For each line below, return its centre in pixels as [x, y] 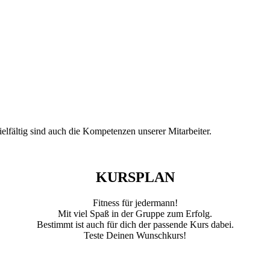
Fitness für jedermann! [135, 202]
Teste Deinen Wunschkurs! [135, 235]
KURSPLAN [135, 177]
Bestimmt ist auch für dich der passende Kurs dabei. [135, 224]
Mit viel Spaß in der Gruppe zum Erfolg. [135, 213]
